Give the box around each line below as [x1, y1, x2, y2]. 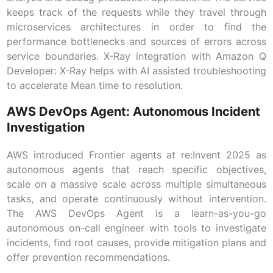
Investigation [6, 120, 85, 135]
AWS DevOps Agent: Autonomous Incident [6, 104, 260, 119]
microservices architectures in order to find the [6, 21, 267, 34]
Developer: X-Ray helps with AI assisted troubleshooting [6, 65, 267, 77]
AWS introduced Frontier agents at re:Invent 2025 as [6, 149, 267, 161]
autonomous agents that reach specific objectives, [6, 163, 267, 176]
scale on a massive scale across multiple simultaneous [6, 178, 267, 191]
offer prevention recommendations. [6, 251, 170, 264]
